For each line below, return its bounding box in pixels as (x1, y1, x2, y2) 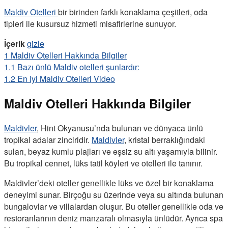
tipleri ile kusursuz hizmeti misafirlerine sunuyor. (4, 17, 176, 30)
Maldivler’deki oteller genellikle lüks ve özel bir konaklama (4, 177, 214, 189)
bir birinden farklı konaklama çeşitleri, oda (58, 6, 208, 18)
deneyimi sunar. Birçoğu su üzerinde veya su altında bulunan (4, 188, 223, 201)
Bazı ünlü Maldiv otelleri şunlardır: (17, 61, 139, 73)
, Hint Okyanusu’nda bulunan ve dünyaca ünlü (37, 122, 203, 134)
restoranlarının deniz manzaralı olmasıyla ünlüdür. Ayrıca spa (4, 212, 223, 224)
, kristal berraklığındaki (124, 133, 205, 146)
